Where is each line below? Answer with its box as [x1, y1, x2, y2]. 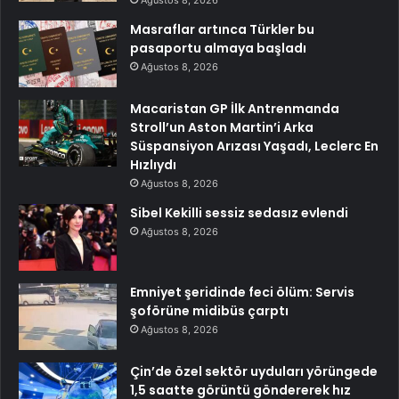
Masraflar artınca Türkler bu [130, 20, 314, 39]
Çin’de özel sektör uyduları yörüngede [130, 362, 378, 381]
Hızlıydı [130, 156, 176, 175]
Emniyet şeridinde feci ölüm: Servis [130, 283, 354, 302]
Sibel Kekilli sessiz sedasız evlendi [130, 204, 348, 223]
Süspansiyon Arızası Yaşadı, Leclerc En [130, 137, 379, 156]
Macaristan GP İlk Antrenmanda [130, 100, 339, 118]
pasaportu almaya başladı [130, 39, 306, 58]
